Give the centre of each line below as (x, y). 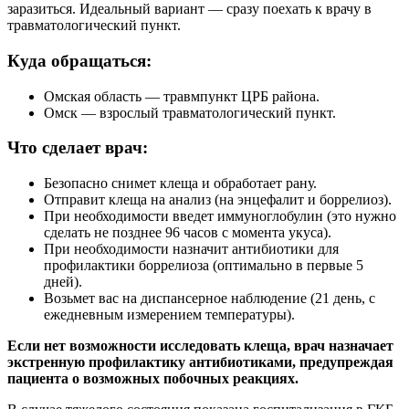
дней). (63, 282)
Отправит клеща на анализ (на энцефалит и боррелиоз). (218, 200)
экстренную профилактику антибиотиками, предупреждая (200, 362)
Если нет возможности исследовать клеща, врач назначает (200, 346)
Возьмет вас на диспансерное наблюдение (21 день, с (210, 299)
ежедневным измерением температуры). (169, 315)
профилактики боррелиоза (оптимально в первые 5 (204, 266)
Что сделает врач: (78, 148)
